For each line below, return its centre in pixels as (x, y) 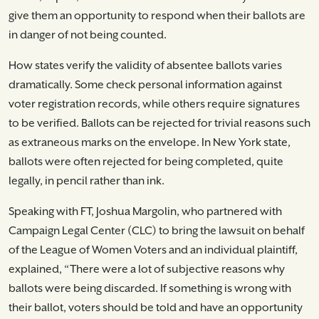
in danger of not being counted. (88, 35)
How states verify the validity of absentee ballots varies (145, 66)
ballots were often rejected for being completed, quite (146, 162)
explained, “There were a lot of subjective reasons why (147, 269)
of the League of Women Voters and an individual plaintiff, (153, 250)
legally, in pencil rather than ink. (87, 181)
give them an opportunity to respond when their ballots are (157, 16)
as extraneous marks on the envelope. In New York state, (150, 142)
